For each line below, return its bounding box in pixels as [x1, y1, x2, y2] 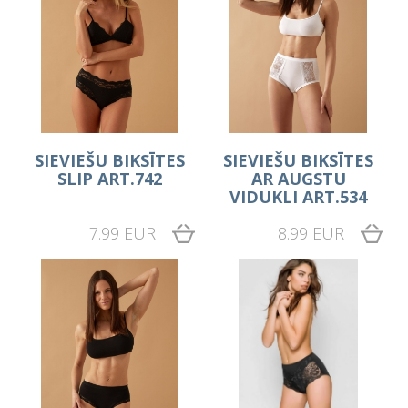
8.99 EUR [277, 222, 344, 245]
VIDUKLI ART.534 [229, 186, 368, 209]
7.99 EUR [88, 222, 156, 245]
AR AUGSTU [250, 168, 346, 190]
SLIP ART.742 [56, 168, 162, 190]
